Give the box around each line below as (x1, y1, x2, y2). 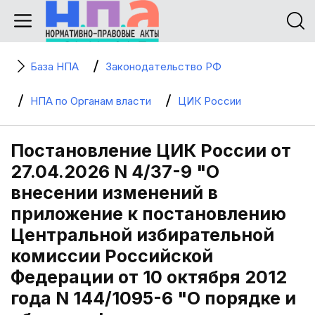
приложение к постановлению (11, 203, 286, 224)
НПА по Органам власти (30, 94, 151, 108)
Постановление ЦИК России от (11, 140, 291, 161)
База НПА (30, 60, 79, 73)
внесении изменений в (11, 182, 218, 203)
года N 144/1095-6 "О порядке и (11, 288, 296, 309)
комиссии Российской (11, 245, 213, 266)
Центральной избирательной (11, 224, 274, 245)
